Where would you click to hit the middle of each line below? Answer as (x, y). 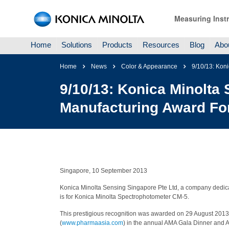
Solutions (77, 45)
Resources (161, 45)
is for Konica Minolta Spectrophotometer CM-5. (124, 197)
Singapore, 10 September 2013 (104, 171)
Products (117, 45)
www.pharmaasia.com (93, 223)
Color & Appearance (149, 66)
